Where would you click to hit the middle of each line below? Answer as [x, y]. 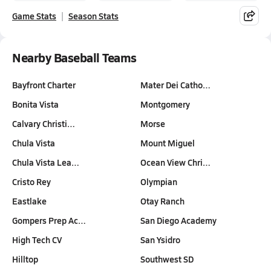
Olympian [159, 181]
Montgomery [165, 104]
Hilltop [25, 259]
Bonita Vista [35, 104]
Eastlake [29, 201]
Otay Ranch [162, 201]
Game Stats [34, 16]
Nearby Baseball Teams [74, 57]
